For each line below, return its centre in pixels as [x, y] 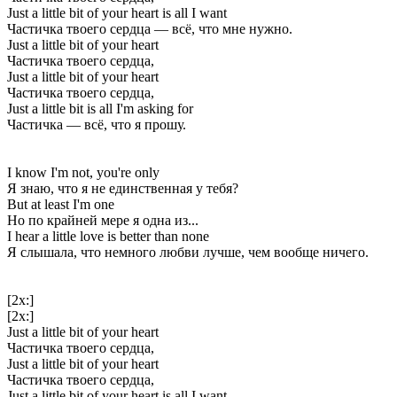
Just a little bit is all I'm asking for [100, 108]
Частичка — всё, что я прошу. [97, 124]
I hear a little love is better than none [108, 236]
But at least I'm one [61, 204]
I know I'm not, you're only [83, 172]
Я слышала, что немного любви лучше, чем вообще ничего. [188, 252]
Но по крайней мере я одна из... [103, 220]
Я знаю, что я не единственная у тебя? [123, 188]
